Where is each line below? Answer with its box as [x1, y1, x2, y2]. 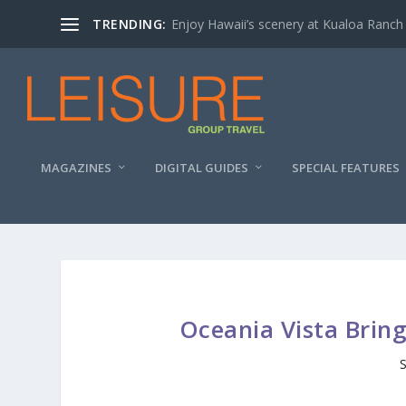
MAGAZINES [41, 159, 111, 176]
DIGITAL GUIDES [155, 159, 248, 176]
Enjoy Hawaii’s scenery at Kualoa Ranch [170, 14, 403, 33]
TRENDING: [92, 14, 167, 33]
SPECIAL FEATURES [292, 159, 400, 176]
